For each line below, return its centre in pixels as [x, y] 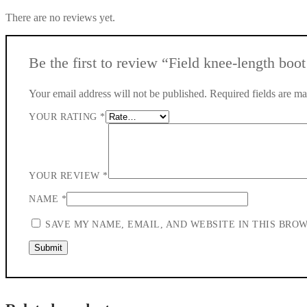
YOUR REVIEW [66, 175]
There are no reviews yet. [60, 17]
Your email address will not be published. [118, 93]
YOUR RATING [64, 116]
